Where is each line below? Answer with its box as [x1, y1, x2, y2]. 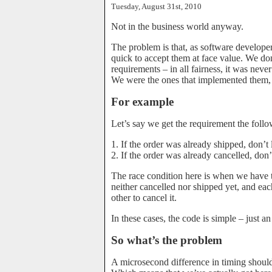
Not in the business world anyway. [111, 21, 243, 32]
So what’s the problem [111, 234, 222, 246]
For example [111, 95, 174, 108]
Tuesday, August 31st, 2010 [111, 2, 202, 11]
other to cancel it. [111, 192, 177, 203]
